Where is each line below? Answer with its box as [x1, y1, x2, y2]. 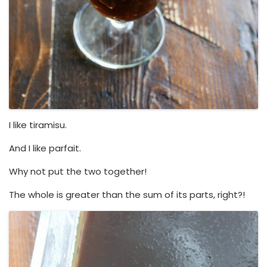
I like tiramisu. [9, 118, 67, 131]
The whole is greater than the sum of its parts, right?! [9, 188, 245, 201]
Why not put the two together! [9, 164, 147, 178]
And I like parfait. [9, 141, 81, 154]
